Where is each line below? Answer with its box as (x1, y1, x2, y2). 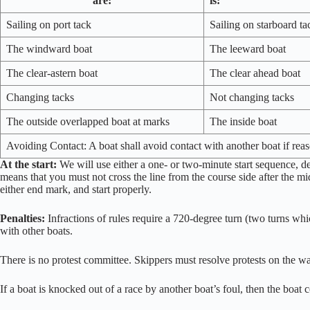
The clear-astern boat (6, 66, 98, 79)
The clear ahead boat (210, 66, 300, 79)
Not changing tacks (210, 91, 294, 103)
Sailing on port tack (6, 18, 91, 30)
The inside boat (210, 115, 277, 127)
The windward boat (6, 42, 92, 55)
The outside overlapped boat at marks (6, 115, 170, 127)
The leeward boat (210, 42, 286, 55)
